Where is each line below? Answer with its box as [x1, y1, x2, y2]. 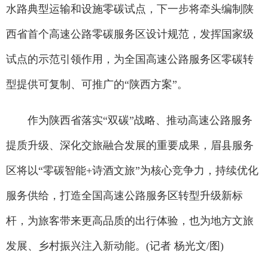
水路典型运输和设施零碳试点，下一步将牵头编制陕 [6, 2, 254, 15]
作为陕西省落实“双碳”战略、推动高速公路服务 [6, 114, 252, 126]
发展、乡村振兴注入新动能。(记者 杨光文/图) [6, 239, 224, 252]
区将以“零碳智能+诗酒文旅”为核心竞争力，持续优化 [6, 164, 258, 176]
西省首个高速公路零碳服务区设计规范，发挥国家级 [6, 28, 254, 40]
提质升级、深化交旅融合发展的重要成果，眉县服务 [6, 139, 254, 151]
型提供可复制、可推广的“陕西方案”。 [6, 78, 188, 90]
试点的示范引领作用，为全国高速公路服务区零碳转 [6, 53, 254, 65]
